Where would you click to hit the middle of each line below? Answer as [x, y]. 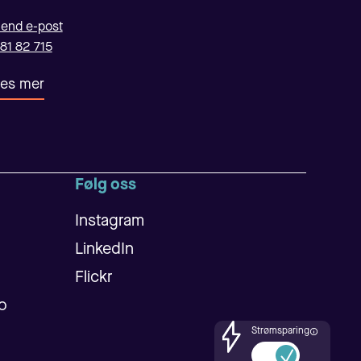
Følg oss [105, 185]
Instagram [109, 221]
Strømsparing [280, 331]
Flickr [93, 278]
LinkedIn [104, 249]
